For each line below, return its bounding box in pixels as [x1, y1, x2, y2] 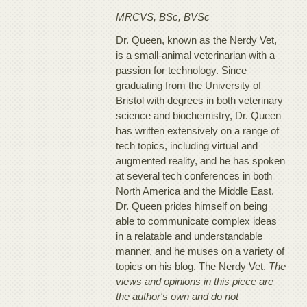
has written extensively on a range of [116, 124, 280, 136]
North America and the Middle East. [116, 184, 275, 197]
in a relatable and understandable [116, 230, 263, 242]
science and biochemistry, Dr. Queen [116, 109, 282, 121]
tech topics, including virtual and [116, 139, 258, 151]
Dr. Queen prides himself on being [116, 199, 268, 212]
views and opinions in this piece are [116, 275, 274, 287]
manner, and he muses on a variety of [116, 245, 285, 257]
